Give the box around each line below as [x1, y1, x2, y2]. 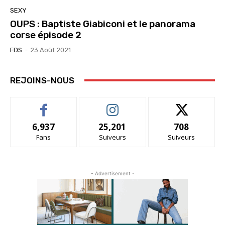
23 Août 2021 [30, 46, 71, 54]
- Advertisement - [90, 170, 135, 176]
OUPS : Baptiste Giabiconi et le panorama [10, 18, 195, 30]
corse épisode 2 [10, 29, 81, 41]
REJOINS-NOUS [10, 75, 74, 85]
